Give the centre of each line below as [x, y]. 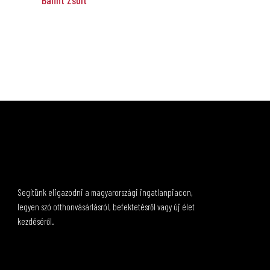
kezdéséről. [36, 221]
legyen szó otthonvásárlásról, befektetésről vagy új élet [106, 207]
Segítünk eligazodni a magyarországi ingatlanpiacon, [105, 192]
